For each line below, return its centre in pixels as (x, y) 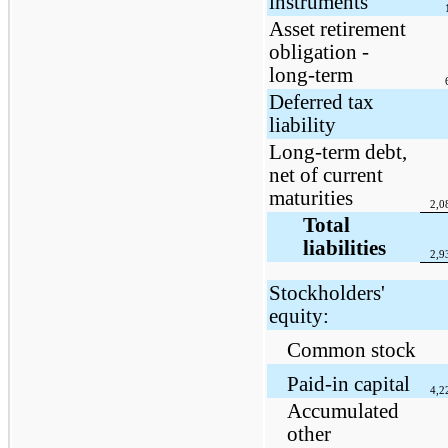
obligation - (318, 51)
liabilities (344, 247)
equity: (298, 315)
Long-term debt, (337, 151)
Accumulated (342, 410)
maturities (310, 197)
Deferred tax (321, 101)
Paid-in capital (348, 383)
